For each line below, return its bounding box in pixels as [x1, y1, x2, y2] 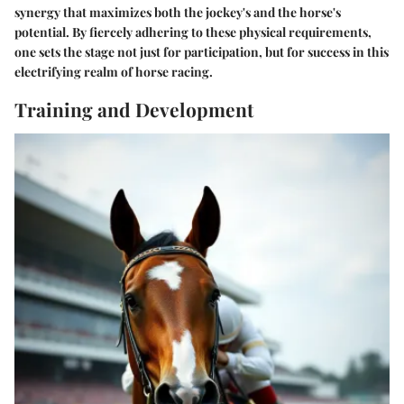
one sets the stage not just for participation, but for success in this [14, 42, 389, 60]
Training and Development [14, 96, 253, 122]
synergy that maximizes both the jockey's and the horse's [14, 3, 341, 21]
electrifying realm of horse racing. [14, 62, 213, 80]
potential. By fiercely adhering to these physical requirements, [14, 23, 372, 41]
